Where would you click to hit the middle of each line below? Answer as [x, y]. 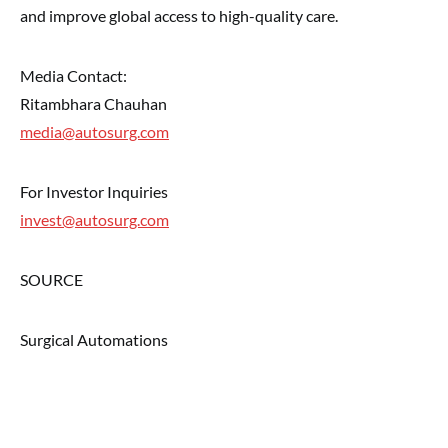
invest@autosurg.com [94, 219]
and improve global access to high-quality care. [179, 15]
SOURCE [51, 279]
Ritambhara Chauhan [93, 103]
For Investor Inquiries [94, 191]
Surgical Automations [94, 339]
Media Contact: [73, 75]
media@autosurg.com [94, 131]
